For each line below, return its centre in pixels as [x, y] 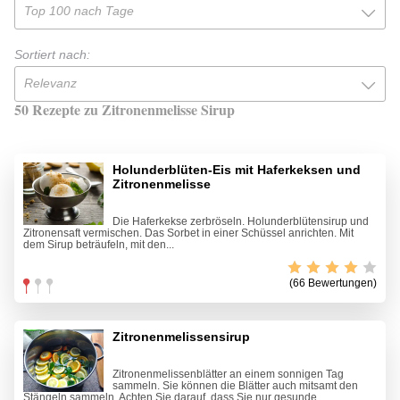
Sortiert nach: [52, 55]
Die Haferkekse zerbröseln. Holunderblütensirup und [241, 222]
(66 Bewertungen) [333, 283]
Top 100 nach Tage [79, 11]
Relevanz [50, 83]
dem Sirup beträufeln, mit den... [99, 245]
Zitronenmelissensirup [181, 337]
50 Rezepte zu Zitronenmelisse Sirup [125, 110]
